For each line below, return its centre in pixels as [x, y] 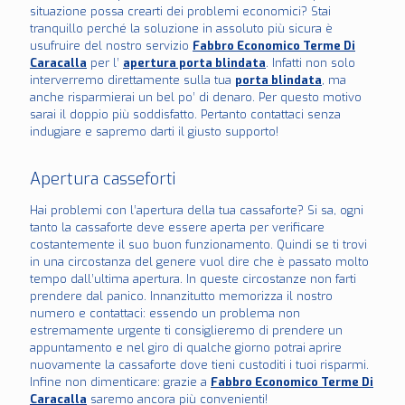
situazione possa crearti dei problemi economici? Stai [180, 12]
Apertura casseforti [103, 179]
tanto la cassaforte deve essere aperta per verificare [177, 228]
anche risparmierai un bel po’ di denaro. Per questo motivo [196, 98]
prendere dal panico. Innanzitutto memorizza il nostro [181, 297]
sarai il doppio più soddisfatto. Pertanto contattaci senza [185, 115]
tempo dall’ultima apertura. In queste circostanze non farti [193, 279]
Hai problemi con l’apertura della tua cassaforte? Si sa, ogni [197, 211]
